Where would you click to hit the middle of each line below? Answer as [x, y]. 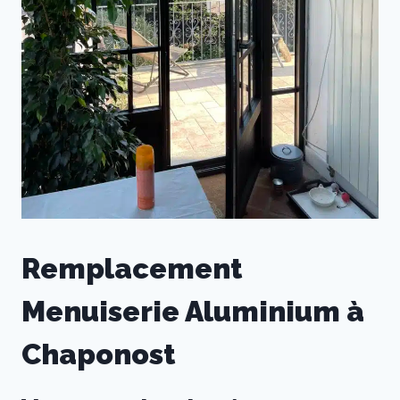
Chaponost [98, 354]
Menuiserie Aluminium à [193, 312]
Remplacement [132, 269]
